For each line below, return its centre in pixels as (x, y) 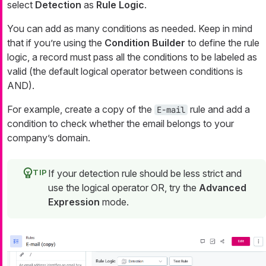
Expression (74, 202)
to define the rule (222, 43)
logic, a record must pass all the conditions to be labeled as (132, 57)
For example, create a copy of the (81, 110)
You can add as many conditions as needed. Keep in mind (130, 29)
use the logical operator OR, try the (123, 188)
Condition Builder (145, 43)
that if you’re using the (56, 43)
